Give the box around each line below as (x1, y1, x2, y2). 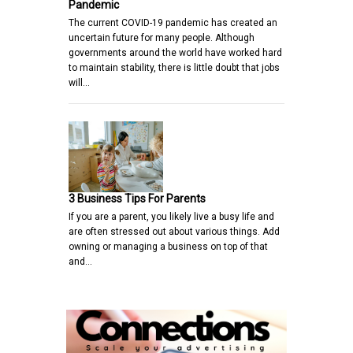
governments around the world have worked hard (69, 46, 282, 58)
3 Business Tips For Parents (69, 191, 206, 205)
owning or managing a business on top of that (69, 240, 268, 252)
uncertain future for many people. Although (69, 32, 255, 43)
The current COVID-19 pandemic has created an (69, 17, 277, 28)
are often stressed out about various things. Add (69, 225, 280, 237)
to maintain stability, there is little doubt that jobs (69, 61, 280, 73)
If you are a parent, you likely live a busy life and (69, 210, 274, 222)
